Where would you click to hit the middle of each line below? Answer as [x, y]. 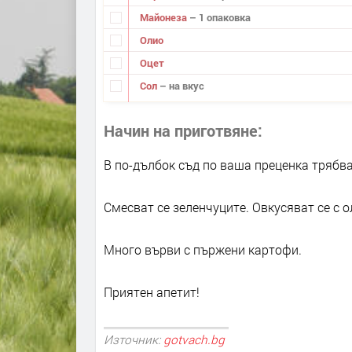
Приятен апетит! [152, 292]
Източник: [134, 340]
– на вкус [181, 85]
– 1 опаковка [220, 17]
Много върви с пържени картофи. [203, 250]
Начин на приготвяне [181, 131]
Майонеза [164, 17]
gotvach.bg [194, 340]
